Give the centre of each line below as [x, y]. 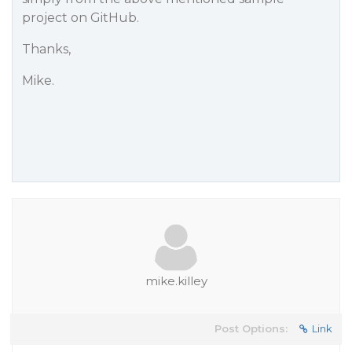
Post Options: [251, 328]
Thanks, [46, 49]
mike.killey [176, 281]
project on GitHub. [81, 18]
